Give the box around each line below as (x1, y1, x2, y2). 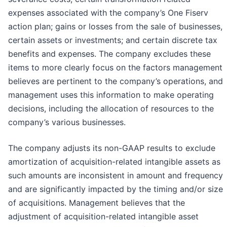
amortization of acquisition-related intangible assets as (8, 156, 220, 167)
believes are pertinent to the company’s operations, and (8, 75, 223, 86)
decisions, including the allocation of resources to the (8, 103, 214, 113)
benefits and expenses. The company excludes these (8, 48, 211, 59)
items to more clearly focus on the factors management (8, 62, 222, 72)
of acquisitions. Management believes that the (8, 197, 185, 208)
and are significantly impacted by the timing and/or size (8, 183, 223, 194)
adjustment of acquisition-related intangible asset (8, 211, 199, 221)
